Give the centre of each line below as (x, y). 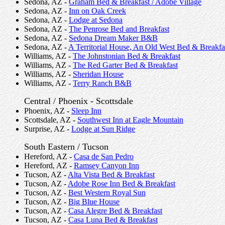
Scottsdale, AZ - (51, 120)
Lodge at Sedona (96, 20)
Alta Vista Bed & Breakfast (111, 175)
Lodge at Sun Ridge (103, 129)
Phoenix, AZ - (48, 111)
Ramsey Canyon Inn (106, 165)
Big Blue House (94, 202)
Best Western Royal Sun (107, 193)
